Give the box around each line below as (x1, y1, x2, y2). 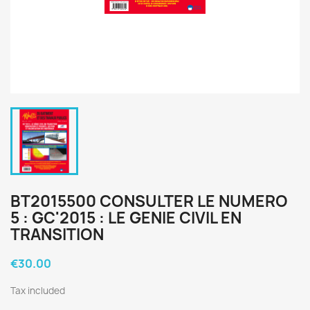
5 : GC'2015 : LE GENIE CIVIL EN (10, 208, 241, 228)
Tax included (10, 284, 65, 297)
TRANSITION (10, 224, 104, 245)
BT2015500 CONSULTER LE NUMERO (10, 191, 288, 212)
